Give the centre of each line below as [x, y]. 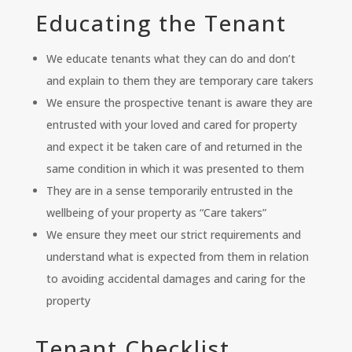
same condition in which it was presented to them [175, 169]
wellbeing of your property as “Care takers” [156, 213]
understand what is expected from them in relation [177, 257]
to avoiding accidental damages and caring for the [176, 279]
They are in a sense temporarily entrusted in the [169, 191]
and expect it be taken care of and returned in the [174, 147]
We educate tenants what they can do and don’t [170, 59]
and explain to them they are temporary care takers [180, 81]
